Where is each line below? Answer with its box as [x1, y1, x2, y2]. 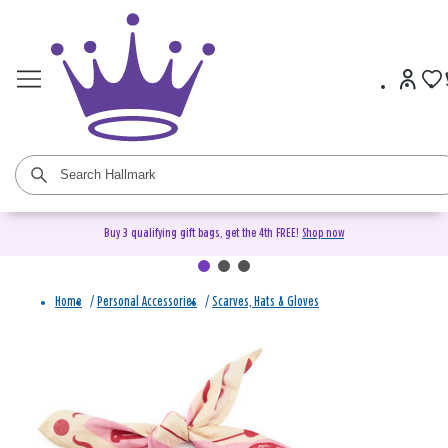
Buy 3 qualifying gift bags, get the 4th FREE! [104, 227, 302, 241]
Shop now [302, 227, 344, 241]
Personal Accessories [97, 295, 197, 310]
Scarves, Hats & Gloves [212, 295, 319, 310]
